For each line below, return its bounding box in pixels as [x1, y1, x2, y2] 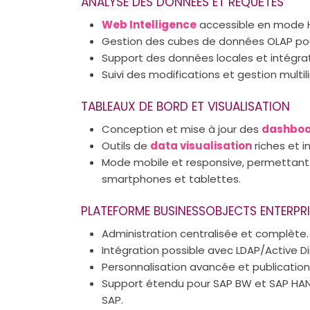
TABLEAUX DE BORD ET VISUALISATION [81, 98, 290, 115]
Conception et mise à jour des [102, 121, 262, 136]
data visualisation [150, 138, 252, 153]
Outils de [102, 138, 150, 153]
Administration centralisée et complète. [102, 226, 309, 241]
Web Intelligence [102, 17, 197, 32]
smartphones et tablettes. [102, 171, 241, 186]
